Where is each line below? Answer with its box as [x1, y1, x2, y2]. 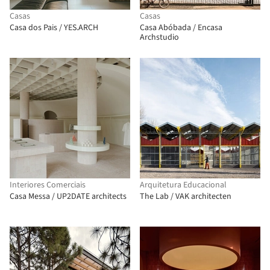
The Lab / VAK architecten [140, 190, 231, 202]
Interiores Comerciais [10, 179, 86, 191]
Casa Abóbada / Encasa [140, 22, 222, 34]
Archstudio [140, 31, 179, 43]
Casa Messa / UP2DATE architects [10, 190, 127, 202]
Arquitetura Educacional [140, 179, 227, 191]
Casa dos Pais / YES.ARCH [10, 22, 98, 34]
